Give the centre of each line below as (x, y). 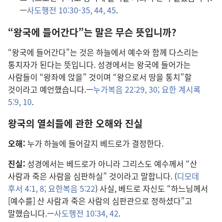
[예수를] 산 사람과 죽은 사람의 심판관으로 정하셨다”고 (100, 201)
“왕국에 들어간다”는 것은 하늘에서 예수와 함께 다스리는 (103, 52)
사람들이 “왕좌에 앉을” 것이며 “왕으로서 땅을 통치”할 (100, 77)
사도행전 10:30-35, (59, 10)
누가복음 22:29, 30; (126, 89)
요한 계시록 (180, 89)
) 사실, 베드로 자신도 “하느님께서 (152, 189)
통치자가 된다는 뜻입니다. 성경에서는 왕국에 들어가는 (99, 64)
